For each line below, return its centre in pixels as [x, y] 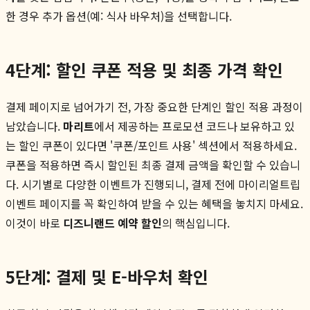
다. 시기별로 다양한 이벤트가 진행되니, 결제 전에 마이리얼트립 [153, 184]
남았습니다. [34, 126]
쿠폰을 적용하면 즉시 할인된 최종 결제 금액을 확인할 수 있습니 [153, 164]
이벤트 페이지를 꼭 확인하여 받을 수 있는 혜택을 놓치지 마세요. [154, 203]
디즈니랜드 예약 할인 [112, 222]
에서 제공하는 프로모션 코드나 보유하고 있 [194, 126]
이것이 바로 [34, 222]
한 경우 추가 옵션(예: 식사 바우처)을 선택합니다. [119, 16]
